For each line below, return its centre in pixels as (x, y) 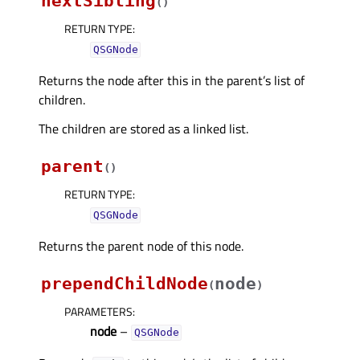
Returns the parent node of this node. (141, 246)
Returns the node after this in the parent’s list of (172, 81)
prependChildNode (125, 284)
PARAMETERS (98, 312)
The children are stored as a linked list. (143, 129)
